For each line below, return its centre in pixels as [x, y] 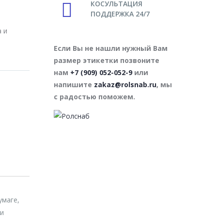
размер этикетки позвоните [107, 60]
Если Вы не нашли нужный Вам [111, 48]
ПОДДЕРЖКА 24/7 [120, 14]
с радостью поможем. [94, 97]
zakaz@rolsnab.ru [125, 85]
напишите [74, 85]
